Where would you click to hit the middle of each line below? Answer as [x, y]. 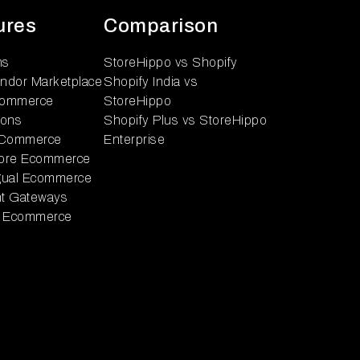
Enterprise [134, 139]
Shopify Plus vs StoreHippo [185, 120]
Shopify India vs [151, 82]
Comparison [161, 26]
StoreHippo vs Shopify [171, 62]
